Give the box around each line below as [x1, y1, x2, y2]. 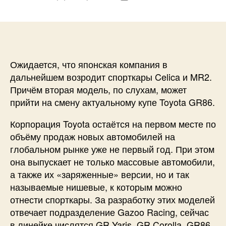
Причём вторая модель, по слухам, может [10, 83, 187, 96]
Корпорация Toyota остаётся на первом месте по [10, 117, 216, 130]
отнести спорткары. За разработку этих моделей [10, 193, 215, 206]
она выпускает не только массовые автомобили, [10, 155, 215, 168]
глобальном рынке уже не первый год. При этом [10, 142, 214, 155]
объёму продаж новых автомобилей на [10, 130, 175, 143]
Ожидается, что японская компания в [10, 58, 167, 71]
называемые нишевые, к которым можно [10, 180, 182, 193]
